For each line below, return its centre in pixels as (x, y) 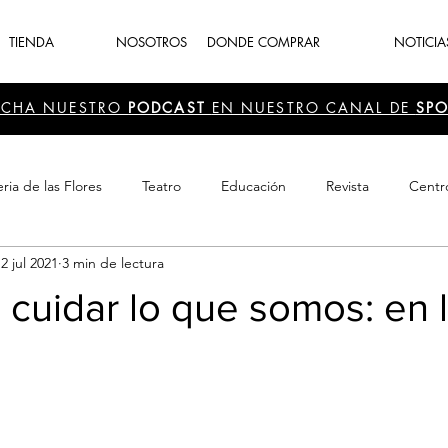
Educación (253, 185)
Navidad (226, 265)
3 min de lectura (113, 262)
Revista (347, 185)
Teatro (161, 185)
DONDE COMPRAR (263, 42)
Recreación (125, 265)
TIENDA (31, 42)
